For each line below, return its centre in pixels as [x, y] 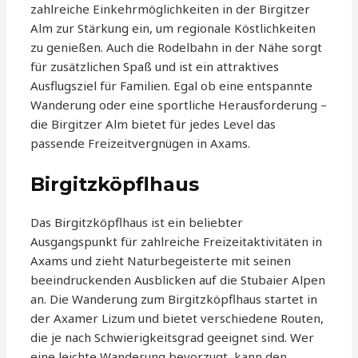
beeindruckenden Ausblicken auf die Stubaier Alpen [178, 280]
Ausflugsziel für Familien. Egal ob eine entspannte [172, 86]
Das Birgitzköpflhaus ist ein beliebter [137, 223]
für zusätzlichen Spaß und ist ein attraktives [155, 67]
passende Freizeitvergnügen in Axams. [141, 143]
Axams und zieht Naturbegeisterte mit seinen [161, 261]
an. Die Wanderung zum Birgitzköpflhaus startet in [174, 299]
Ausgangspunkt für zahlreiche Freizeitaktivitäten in [177, 242]
